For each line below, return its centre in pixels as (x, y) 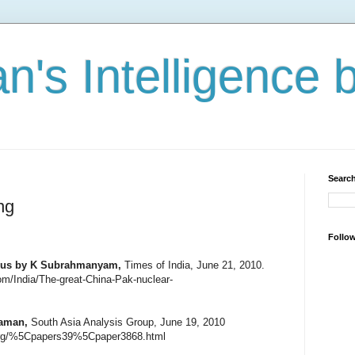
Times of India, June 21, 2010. (193, 265)
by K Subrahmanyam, (68, 265)
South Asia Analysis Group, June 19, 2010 (126, 322)
